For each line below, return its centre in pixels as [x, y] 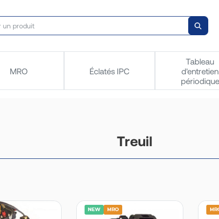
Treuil [135, 141]
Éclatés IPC [109, 71]
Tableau [200, 61]
